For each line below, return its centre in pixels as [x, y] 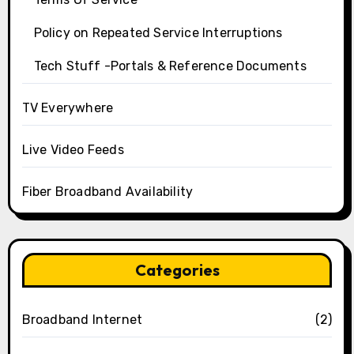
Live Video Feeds [73, 150]
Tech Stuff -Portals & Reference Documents [170, 66]
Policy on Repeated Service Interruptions [158, 33]
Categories [177, 270]
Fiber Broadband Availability [107, 192]
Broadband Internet [82, 320]
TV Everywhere [68, 108]
